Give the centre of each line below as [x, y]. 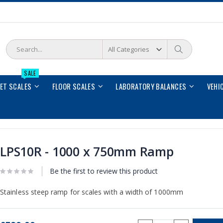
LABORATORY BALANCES [151, 87]
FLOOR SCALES [74, 87]
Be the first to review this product [104, 171]
